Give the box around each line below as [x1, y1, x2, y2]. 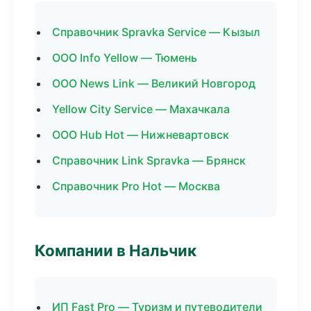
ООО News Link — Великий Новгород [52, 76, 255, 90]
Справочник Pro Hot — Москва [52, 179, 220, 193]
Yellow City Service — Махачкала [52, 102, 230, 116]
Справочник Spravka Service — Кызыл [52, 25, 260, 39]
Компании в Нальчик [35, 241, 196, 260]
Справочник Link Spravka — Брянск [52, 153, 246, 167]
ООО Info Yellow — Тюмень [52, 51, 197, 65]
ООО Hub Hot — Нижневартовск [52, 128, 229, 142]
